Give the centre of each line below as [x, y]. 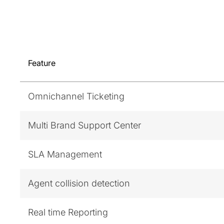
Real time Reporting [68, 212]
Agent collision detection [79, 183]
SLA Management [65, 154]
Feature [42, 63]
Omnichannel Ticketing [76, 96]
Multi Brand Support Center [84, 125]
